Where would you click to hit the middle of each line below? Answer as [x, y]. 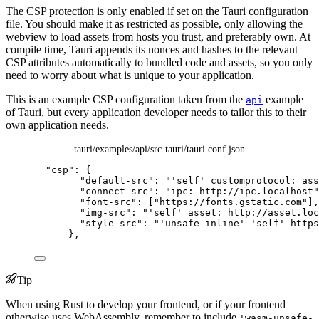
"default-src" [117, 180]
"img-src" [105, 212]
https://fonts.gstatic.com [231, 202]
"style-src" [111, 223]
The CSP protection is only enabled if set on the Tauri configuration [157, 11]
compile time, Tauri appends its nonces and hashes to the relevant [152, 49]
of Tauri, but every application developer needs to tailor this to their [156, 112]
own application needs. [57, 125]
